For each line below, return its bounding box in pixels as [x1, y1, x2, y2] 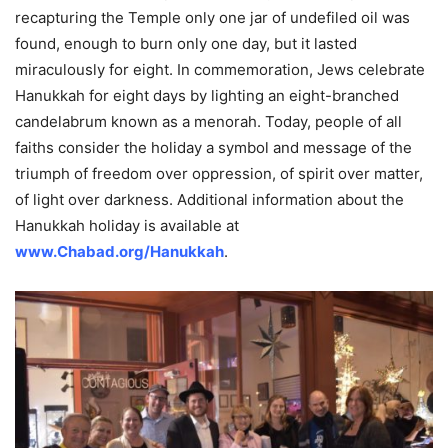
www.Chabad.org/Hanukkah [15, 241, 224, 261]
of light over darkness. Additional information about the [15, 189, 404, 209]
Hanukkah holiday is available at [15, 215, 239, 235]
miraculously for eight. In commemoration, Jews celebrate [15, 59, 425, 79]
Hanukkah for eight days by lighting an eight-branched [15, 85, 399, 105]
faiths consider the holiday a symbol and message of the [15, 137, 412, 157]
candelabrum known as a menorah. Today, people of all [15, 111, 402, 131]
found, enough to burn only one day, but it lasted [15, 33, 357, 53]
